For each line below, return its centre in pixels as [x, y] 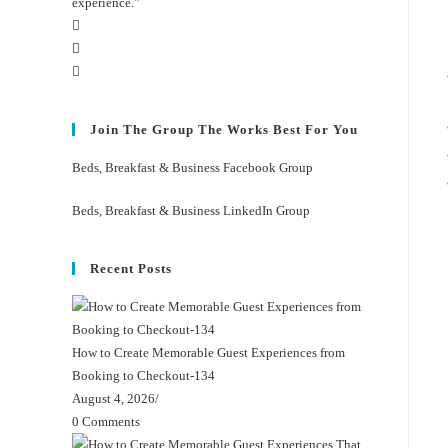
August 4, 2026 [113, 398]
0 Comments [106, 421]
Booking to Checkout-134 [143, 375]
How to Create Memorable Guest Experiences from [208, 352]
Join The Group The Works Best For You [224, 129]
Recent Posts [131, 268]
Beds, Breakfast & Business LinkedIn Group [191, 210]
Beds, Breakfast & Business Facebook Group [192, 167]
